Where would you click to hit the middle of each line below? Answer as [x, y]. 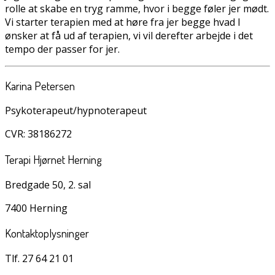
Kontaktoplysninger [47, 233]
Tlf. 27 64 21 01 [39, 259]
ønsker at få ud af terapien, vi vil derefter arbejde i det [129, 35]
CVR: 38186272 [38, 134]
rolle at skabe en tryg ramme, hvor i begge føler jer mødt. [137, 8]
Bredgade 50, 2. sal [48, 184]
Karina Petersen [40, 85]
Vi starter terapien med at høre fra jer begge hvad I [123, 22]
